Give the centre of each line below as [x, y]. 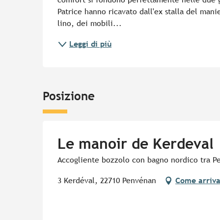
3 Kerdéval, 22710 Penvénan [107, 181]
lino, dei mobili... [90, 24]
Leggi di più [91, 44]
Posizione [69, 96]
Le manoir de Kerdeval [136, 144]
